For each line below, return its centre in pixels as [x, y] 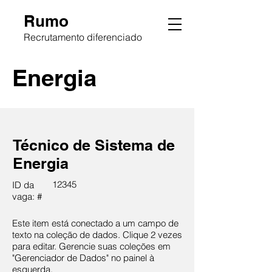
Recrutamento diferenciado [83, 37]
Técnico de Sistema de [94, 145]
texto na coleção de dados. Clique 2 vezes [97, 235]
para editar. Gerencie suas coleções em [91, 246]
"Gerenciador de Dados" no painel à [83, 258]
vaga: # [27, 196]
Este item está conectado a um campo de [95, 223]
